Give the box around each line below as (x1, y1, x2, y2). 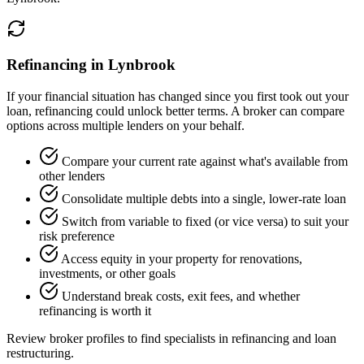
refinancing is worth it (39, 304, 151, 318)
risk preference (39, 229, 115, 244)
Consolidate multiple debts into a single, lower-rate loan (62, 192, 346, 206)
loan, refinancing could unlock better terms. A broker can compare (6, 104, 344, 119)
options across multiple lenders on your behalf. (6, 119, 245, 133)
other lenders (39, 169, 105, 184)
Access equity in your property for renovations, (61, 252, 302, 266)
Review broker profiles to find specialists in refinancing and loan (6, 331, 336, 346)
